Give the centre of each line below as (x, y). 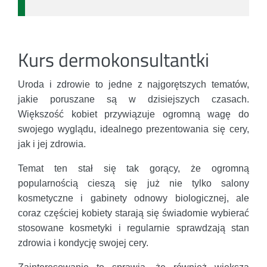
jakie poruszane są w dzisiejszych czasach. (133, 100)
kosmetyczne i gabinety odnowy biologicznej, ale (133, 198)
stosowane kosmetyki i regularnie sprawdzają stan (133, 228)
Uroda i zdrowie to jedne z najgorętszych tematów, (133, 85)
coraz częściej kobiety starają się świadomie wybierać (133, 213)
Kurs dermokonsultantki (114, 60)
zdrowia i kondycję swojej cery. (83, 243)
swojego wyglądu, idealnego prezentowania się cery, (133, 129)
